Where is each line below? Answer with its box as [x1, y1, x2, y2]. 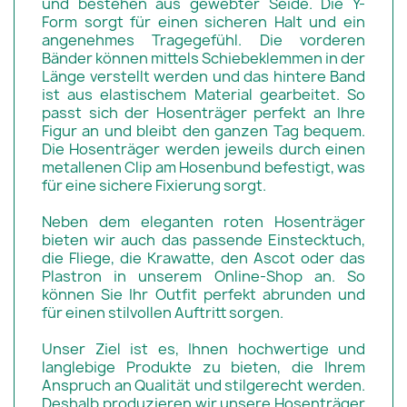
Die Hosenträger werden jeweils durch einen [42, 138, 365, 159]
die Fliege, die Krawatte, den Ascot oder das [42, 247, 365, 268]
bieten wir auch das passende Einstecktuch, [42, 229, 365, 250]
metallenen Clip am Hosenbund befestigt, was [42, 156, 365, 177]
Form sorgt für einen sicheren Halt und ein [42, 11, 365, 32]
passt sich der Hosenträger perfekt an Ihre [42, 102, 365, 123]
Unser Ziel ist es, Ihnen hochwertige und [42, 338, 365, 359]
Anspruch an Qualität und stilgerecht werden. [42, 374, 365, 395]
